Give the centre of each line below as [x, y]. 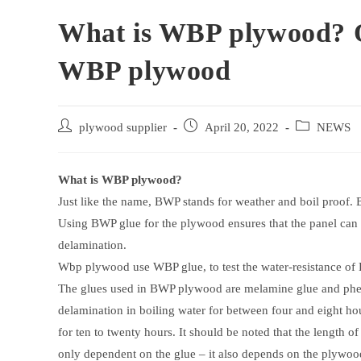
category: [316, 143]
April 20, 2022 [242, 128]
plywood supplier [123, 128]
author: [73, 143]
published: [206, 143]
